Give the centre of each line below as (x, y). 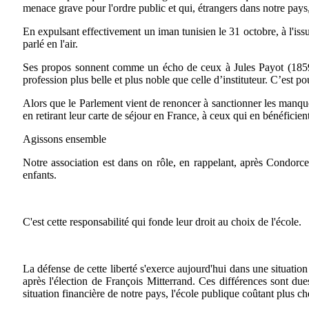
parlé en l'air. (50, 43)
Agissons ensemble (64, 139)
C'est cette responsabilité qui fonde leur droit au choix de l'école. (162, 221)
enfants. (40, 175)
